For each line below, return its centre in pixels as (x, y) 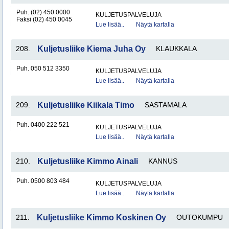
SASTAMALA (166, 105)
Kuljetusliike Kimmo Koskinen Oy (101, 217)
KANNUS (163, 161)
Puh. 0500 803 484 (43, 181)
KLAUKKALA (176, 49)
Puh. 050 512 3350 (43, 68)
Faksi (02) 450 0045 (44, 19)
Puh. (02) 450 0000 (43, 12)
